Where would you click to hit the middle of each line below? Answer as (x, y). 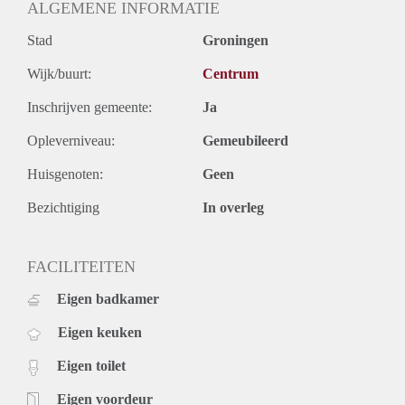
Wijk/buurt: (59, 74)
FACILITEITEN (81, 267)
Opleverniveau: (71, 141)
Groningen (235, 41)
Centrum (231, 74)
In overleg (233, 208)
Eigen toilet (91, 366)
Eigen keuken (100, 333)
